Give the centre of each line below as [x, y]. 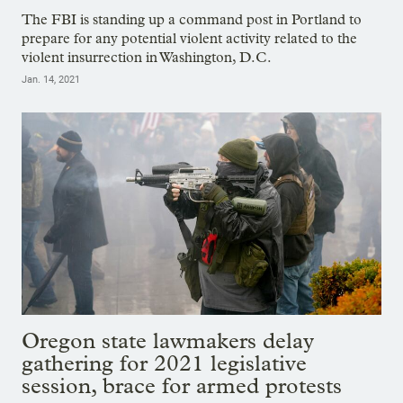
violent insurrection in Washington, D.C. [147, 57]
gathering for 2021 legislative [164, 363]
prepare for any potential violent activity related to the [189, 38]
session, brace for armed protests [182, 385]
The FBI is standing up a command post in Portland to [192, 19]
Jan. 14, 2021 [51, 79]
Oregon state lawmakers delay [168, 340]
